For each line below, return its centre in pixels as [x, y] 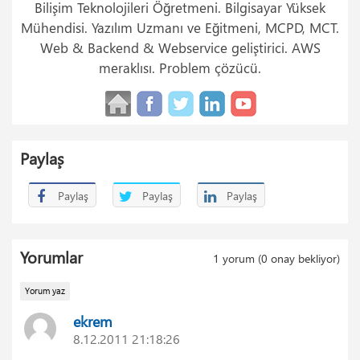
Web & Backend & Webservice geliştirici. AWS [180, 48]
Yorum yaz [45, 291]
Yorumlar [51, 257]
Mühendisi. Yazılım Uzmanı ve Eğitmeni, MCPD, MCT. [180, 28]
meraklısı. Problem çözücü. [180, 68]
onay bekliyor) [304, 258]
